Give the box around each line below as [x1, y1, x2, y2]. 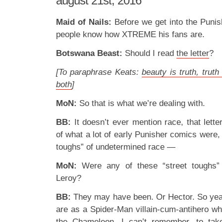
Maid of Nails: [56, 17, 111, 27]
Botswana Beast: [56, 49, 122, 58]
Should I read [122, 49, 176, 58]
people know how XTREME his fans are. [56, 30, 205, 39]
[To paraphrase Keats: [56, 67, 142, 77]
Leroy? [56, 173, 81, 183]
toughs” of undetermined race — [56, 142, 175, 152]
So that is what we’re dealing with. [77, 99, 205, 108]
